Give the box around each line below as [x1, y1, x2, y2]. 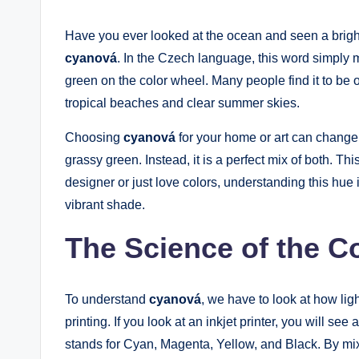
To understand [65, 292, 149, 306]
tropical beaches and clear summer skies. [65, 95, 300, 110]
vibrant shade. [65, 197, 145, 212]
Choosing [65, 130, 123, 144]
